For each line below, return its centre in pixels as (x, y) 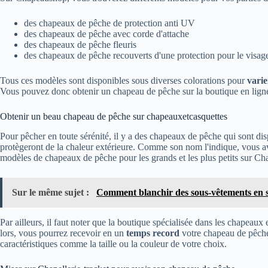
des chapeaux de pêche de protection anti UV (109, 23)
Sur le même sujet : (52, 192)
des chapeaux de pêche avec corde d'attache (106, 33)
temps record (153, 233)
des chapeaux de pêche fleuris (80, 44)
